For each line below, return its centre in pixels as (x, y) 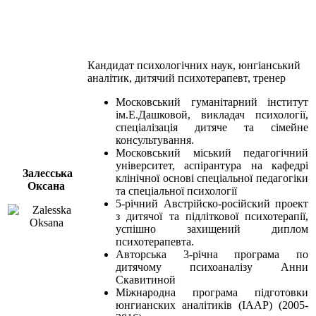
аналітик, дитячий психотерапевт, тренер (187, 78)
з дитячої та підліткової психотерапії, (212, 216)
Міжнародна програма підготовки (212, 292)
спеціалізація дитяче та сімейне (212, 127)
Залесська (48, 173)
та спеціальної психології (176, 190)
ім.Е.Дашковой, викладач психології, (212, 114)
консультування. (155, 140)
